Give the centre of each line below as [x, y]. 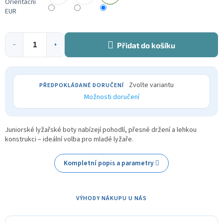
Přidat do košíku [146, 46]
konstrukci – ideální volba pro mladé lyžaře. [69, 140]
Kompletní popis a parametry [109, 163]
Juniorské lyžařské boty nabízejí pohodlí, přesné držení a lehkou [101, 130]
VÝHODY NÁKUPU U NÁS [111, 199]
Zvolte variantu [151, 85]
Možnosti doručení [111, 97]
